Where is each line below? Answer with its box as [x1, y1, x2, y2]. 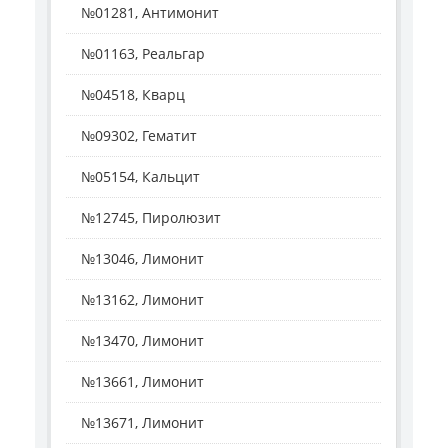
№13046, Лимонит [81, 249, 204, 269]
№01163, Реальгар [81, 44, 205, 64]
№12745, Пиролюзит [81, 208, 221, 228]
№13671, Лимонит [81, 413, 204, 433]
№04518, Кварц [81, 85, 185, 105]
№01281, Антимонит [81, 3, 219, 23]
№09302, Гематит [81, 126, 197, 146]
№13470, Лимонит [81, 331, 204, 351]
